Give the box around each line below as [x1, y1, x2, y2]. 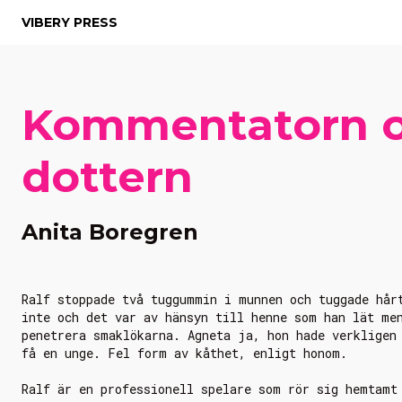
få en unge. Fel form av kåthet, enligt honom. [22, 345, 347, 362]
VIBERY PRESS [22, 14, 118, 31]
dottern [22, 151, 193, 203]
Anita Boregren [22, 219, 198, 245]
